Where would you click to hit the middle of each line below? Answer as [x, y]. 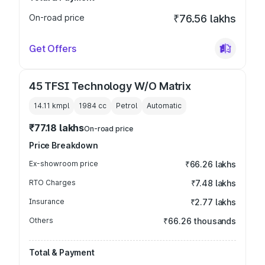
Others [41, 220]
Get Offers [53, 49]
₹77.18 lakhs [57, 128]
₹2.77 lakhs [213, 202]
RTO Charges [52, 182]
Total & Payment [62, 252]
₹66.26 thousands [200, 221]
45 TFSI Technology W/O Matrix [110, 86]
